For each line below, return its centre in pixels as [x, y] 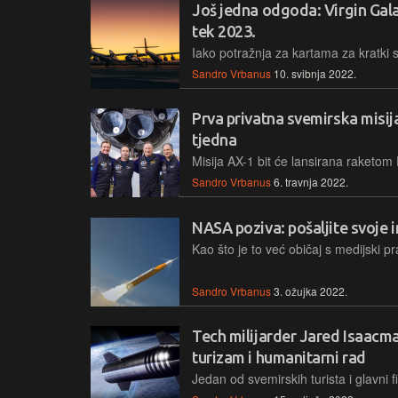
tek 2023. [224, 32]
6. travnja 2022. [311, 182]
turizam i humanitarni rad [279, 357]
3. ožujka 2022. [310, 291]
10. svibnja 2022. [315, 74]
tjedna [215, 140]
